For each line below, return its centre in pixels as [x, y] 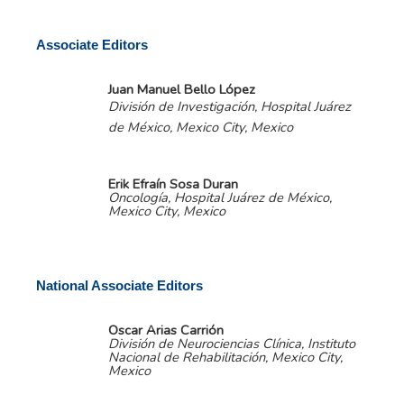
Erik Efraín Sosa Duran [173, 184]
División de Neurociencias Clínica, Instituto [232, 343]
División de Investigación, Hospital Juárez [230, 106]
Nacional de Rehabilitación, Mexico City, [225, 357]
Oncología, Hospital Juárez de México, [220, 197]
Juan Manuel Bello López [182, 89]
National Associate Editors [119, 286]
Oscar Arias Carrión [166, 330]
